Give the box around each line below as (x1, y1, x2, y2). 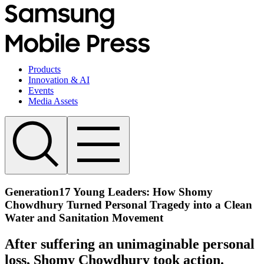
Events (28, 85, 54, 95)
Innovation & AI (28, 75, 90, 85)
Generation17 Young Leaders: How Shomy (5, 185, 213, 198)
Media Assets (28, 96, 78, 106)
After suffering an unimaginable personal (5, 236, 255, 252)
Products (28, 64, 61, 74)
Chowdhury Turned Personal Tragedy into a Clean (5, 198, 252, 211)
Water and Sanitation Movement (5, 211, 163, 224)
